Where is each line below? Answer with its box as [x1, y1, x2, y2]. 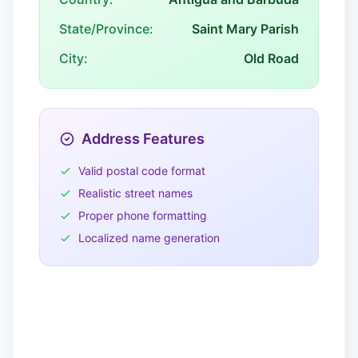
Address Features [82, 130, 205, 147]
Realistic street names [78, 186, 193, 200]
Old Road [244, 50, 299, 66]
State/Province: [59, 21, 153, 37]
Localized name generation [78, 231, 220, 245]
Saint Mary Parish [192, 21, 299, 37]
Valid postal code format [78, 164, 205, 177]
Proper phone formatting [78, 209, 207, 222]
